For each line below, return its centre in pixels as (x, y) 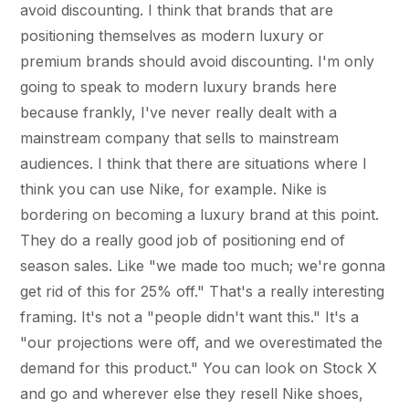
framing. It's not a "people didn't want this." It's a (190, 316)
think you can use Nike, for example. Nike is (174, 189)
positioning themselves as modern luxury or (173, 35)
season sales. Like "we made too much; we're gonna (203, 265)
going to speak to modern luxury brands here (179, 86)
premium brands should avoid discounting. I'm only (198, 61)
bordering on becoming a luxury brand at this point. (200, 214)
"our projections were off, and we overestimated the (202, 342)
